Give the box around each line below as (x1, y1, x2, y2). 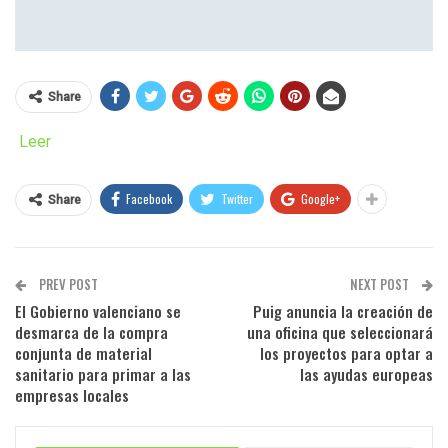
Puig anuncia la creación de (253, 299, 433, 322)
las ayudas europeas (300, 362, 433, 385)
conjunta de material (15, 341, 152, 364)
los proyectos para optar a (260, 341, 433, 364)
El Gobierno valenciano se (15, 299, 181, 322)
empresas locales (15, 383, 129, 406)
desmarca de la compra (15, 320, 168, 343)
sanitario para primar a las (15, 362, 191, 385)
